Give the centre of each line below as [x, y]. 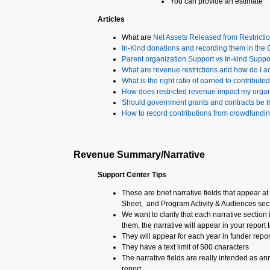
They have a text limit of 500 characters [185, 247]
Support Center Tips [132, 175]
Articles [111, 19]
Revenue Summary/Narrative [139, 155]
